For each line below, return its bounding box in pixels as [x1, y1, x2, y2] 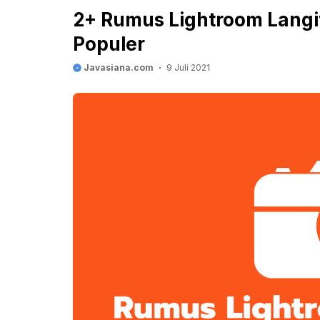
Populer [73, 33, 145, 55]
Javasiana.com [81, 62, 154, 73]
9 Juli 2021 [166, 62, 210, 73]
